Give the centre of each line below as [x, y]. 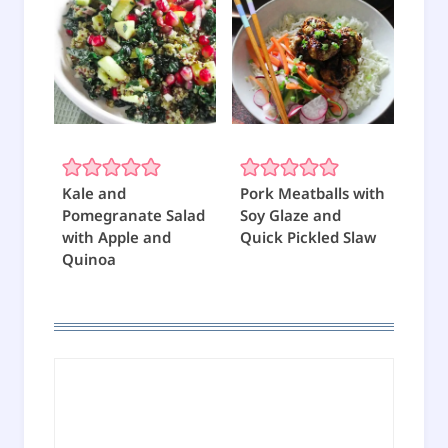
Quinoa [89, 259]
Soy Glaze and [290, 215]
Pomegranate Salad [133, 215]
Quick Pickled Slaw [308, 237]
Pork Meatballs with [312, 193]
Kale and [94, 193]
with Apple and [116, 237]
